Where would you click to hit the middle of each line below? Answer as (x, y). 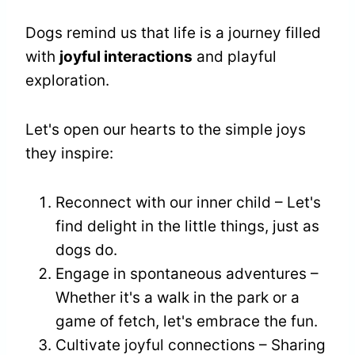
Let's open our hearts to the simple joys (166, 130)
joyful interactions (126, 57)
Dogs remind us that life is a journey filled (173, 33)
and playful (235, 57)
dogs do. (86, 250)
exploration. (67, 81)
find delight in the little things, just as (187, 227)
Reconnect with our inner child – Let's (188, 203)
